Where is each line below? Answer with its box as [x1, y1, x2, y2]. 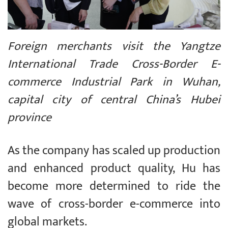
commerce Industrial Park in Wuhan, [8, 72, 220, 93]
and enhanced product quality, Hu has [8, 158, 220, 179]
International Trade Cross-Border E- [8, 54, 220, 75]
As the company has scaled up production [8, 140, 220, 161]
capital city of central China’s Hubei [8, 90, 220, 110]
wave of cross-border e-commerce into [8, 194, 220, 215]
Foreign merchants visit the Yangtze [8, 36, 220, 57]
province [8, 107, 51, 128]
